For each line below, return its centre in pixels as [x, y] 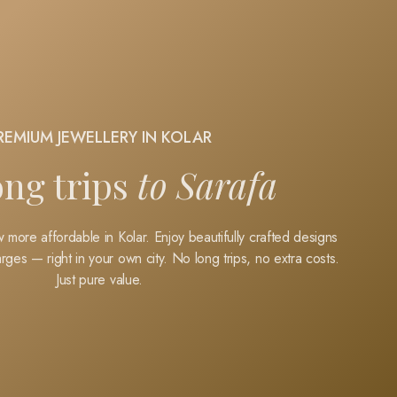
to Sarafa [207, 185]
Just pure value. [99, 280]
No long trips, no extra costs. [256, 259]
